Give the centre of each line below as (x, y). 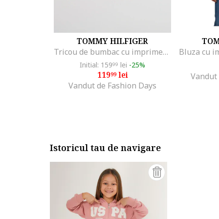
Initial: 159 (96, 65)
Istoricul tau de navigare (105, 147)
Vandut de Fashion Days (112, 85)
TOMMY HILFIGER (112, 41)
